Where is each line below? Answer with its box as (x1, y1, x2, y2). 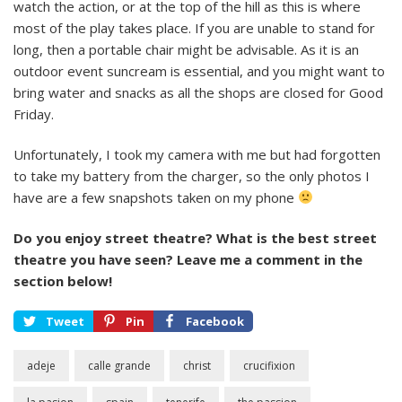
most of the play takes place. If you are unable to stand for (13, 18, 375, 37)
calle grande (88, 357, 151, 373)
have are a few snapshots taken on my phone (13, 188, 298, 206)
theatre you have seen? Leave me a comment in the (13, 249, 363, 268)
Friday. (13, 104, 54, 123)
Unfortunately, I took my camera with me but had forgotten (13, 144, 380, 163)
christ (183, 357, 211, 373)
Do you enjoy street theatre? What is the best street (13, 228, 377, 247)
